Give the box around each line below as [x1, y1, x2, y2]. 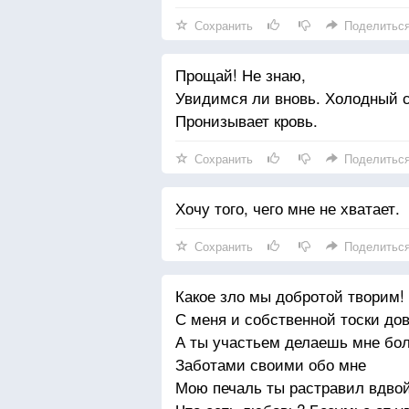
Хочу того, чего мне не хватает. [175, 196, 400, 219]
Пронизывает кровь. [175, 109, 318, 131]
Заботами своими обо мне [175, 352, 366, 375]
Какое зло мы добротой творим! [175, 284, 404, 307]
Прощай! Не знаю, [175, 63, 306, 86]
